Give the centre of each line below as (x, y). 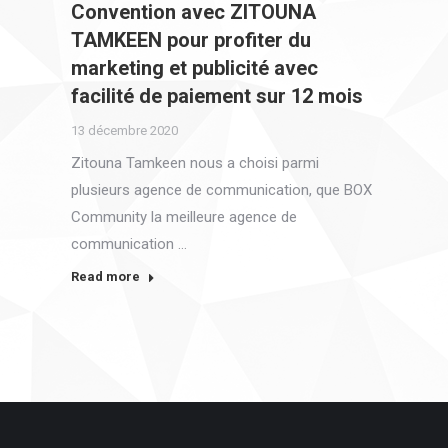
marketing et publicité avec (194, 68)
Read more (105, 277)
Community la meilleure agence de (183, 217)
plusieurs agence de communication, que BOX (221, 190)
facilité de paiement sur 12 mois (216, 96)
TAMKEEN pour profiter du (190, 40)
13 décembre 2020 (124, 131)
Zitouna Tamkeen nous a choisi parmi (194, 163)
